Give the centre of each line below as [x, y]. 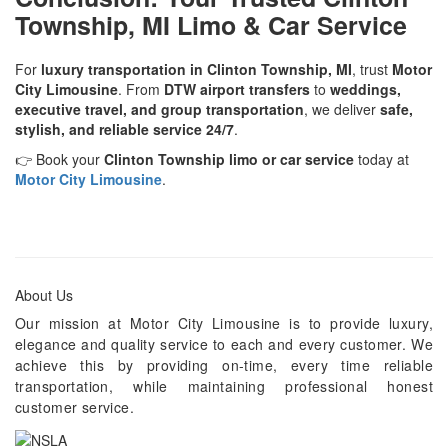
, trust [372, 68]
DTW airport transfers [237, 88]
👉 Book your [59, 158]
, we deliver [342, 108]
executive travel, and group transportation [159, 108]
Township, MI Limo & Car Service [211, 24]
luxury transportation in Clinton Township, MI [196, 68]
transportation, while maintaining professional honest [224, 385]
